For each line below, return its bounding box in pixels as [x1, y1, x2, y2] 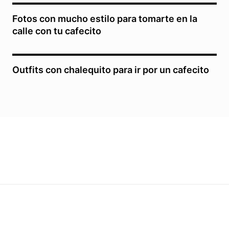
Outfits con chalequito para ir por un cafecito [12, 64, 209, 76]
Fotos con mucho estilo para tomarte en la [12, 13, 197, 25]
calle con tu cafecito [12, 26, 101, 37]
